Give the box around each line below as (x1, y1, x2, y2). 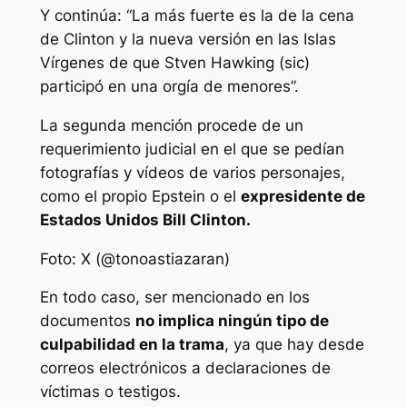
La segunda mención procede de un (39, 115, 303, 134)
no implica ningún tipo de (134, 312, 329, 331)
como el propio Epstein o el (39, 186, 241, 205)
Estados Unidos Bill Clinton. (39, 210, 251, 229)
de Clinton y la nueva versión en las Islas (39, 29, 336, 48)
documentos (39, 312, 135, 331)
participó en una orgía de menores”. (39, 76, 299, 95)
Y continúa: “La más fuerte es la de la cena (39, 5, 354, 25)
